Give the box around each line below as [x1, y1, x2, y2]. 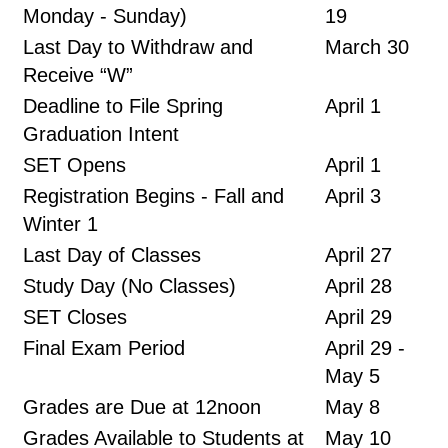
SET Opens [23, 154, 126, 176]
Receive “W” [23, 64, 133, 86]
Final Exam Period [23, 337, 185, 359]
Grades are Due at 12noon [23, 396, 261, 418]
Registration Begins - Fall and [23, 185, 284, 207]
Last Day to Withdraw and [23, 36, 253, 58]
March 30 [325, 36, 409, 58]
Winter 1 [23, 213, 98, 235]
